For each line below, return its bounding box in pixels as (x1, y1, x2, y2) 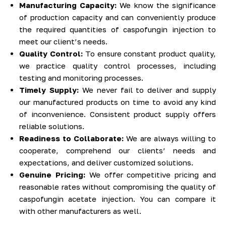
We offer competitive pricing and (85, 170, 216, 180)
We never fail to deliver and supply (78, 85, 216, 95)
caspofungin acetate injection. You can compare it (19, 194, 216, 204)
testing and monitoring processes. (19, 73, 143, 83)
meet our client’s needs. (19, 37, 107, 46)
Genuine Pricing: (19, 170, 85, 180)
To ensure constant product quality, (82, 49, 216, 59)
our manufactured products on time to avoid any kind (19, 97, 216, 107)
